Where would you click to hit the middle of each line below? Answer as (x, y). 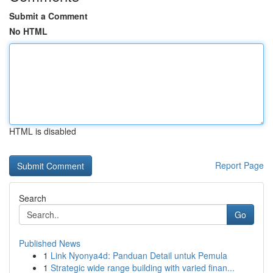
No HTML (28, 31)
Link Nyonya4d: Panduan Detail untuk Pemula (139, 255)
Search (33, 198)
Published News (50, 243)
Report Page (239, 165)
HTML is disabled (43, 131)
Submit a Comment (48, 16)
